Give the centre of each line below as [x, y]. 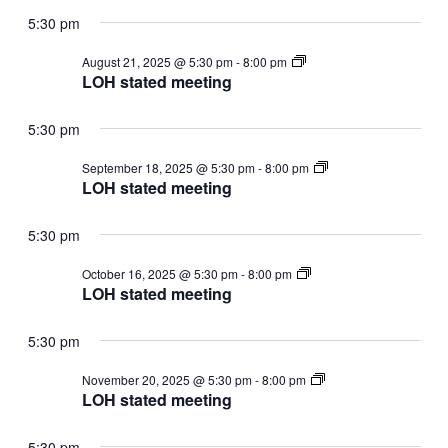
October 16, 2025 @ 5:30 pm [159, 273]
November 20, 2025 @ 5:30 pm [166, 379]
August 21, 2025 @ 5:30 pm [157, 61]
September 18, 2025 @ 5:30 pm [168, 167]
